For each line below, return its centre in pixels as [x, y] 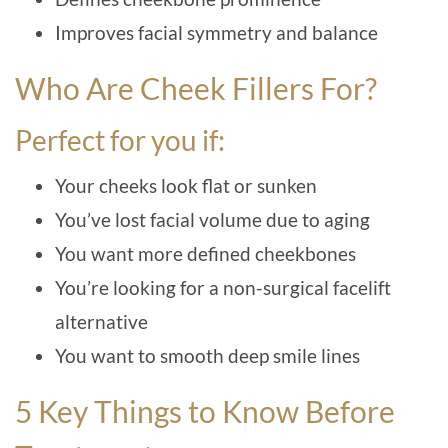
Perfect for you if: [120, 140]
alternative [101, 321]
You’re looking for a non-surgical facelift [223, 287]
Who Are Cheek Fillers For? [196, 88]
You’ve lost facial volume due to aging [212, 219]
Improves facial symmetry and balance [216, 32]
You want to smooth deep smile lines [207, 355]
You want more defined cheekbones [205, 253]
